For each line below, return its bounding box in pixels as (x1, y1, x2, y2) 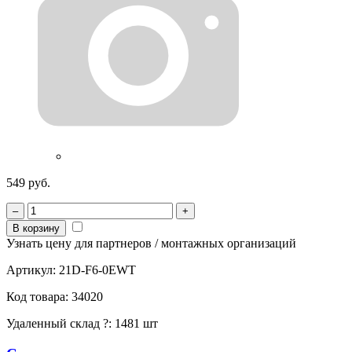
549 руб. (6, 175, 50, 189)
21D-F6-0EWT (59, 262, 136, 277)
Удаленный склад (6, 316, 103, 330)
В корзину (13, 222, 60, 234)
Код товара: (6, 289, 71, 303)
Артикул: (6, 262, 59, 277)
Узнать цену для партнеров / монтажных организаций (6, 236, 296, 250)
